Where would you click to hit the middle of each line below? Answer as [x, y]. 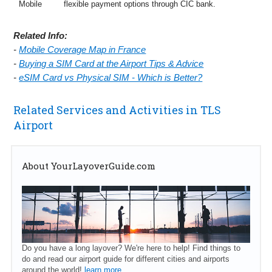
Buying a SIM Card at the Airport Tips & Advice [111, 63]
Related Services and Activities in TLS [117, 110]
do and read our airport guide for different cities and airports [125, 259]
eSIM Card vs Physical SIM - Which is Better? [111, 77]
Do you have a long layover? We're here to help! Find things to [131, 248]
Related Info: [41, 35]
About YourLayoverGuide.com [88, 165]
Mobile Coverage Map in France [83, 49]
